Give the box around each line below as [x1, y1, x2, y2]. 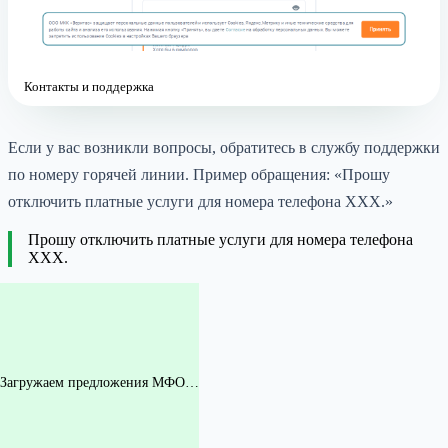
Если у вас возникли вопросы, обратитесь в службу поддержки [8, 139, 440, 157]
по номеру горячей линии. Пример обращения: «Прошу [8, 166, 390, 184]
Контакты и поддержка [24, 79, 154, 95]
